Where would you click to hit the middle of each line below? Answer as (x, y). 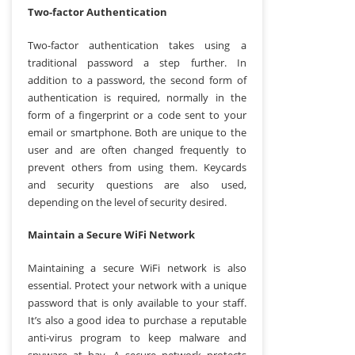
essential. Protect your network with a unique (137, 285)
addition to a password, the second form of (137, 80)
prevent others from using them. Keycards (137, 167)
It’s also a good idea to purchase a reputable (137, 320)
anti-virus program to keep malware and (137, 337)
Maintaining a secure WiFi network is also (137, 267)
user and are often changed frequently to (137, 149)
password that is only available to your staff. (137, 302)
